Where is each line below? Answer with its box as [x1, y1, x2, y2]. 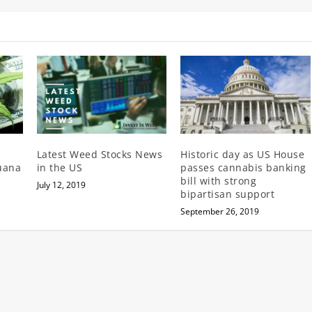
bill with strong [180, 173, 257, 187]
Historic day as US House [180, 147, 305, 161]
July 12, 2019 [36, 178, 86, 191]
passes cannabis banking [180, 160, 306, 174]
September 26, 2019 [180, 205, 260, 217]
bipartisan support [180, 187, 275, 201]
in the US [36, 160, 83, 174]
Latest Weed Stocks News [36, 147, 163, 161]
